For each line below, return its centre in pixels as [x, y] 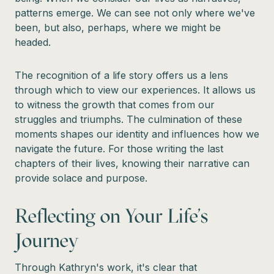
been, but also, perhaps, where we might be [118, 27]
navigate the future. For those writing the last [119, 148]
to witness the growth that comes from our [115, 104]
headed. [33, 42]
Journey [46, 240]
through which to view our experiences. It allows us [135, 90]
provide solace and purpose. [81, 178]
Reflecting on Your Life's [111, 216]
